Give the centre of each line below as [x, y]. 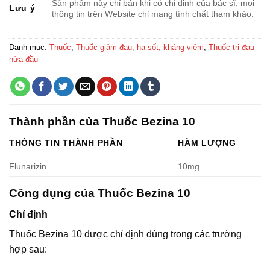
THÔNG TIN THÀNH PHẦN [66, 143]
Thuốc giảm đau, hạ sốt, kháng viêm [140, 47]
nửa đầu [24, 59]
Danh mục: [29, 47]
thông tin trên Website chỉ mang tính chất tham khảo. [153, 14]
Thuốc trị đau [231, 47]
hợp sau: [28, 249]
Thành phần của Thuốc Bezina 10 [102, 121]
